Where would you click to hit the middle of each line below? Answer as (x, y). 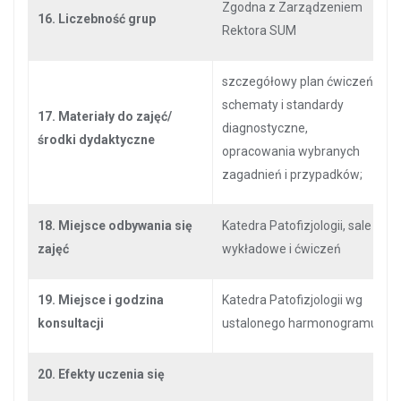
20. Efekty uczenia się (101, 374)
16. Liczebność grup (97, 19)
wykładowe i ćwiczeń (282, 249)
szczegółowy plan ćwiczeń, (299, 81)
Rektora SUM (259, 30)
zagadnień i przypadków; (292, 175)
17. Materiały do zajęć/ (105, 116)
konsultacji (71, 323)
